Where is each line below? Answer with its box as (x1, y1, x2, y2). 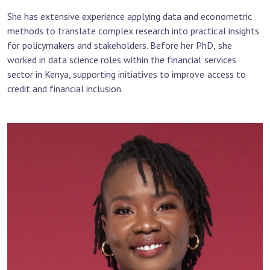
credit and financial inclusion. (7, 83, 124, 95)
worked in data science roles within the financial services (7, 54, 236, 66)
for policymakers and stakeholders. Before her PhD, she (7, 39, 232, 51)
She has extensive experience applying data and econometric (7, 10, 252, 22)
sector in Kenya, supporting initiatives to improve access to (7, 68, 246, 80)
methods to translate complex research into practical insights (7, 25, 259, 37)
